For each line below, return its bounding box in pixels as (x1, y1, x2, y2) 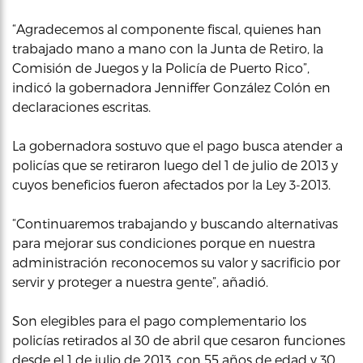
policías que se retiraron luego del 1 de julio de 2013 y (12, 156, 338, 173)
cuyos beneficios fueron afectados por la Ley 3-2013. (12, 176, 331, 192)
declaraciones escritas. (12, 98, 151, 114)
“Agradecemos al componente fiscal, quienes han (12, 20, 322, 36)
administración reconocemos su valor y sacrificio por (12, 254, 340, 270)
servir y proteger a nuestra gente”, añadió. (12, 273, 268, 289)
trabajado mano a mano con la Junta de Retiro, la (12, 40, 323, 56)
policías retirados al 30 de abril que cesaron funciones (12, 331, 345, 348)
